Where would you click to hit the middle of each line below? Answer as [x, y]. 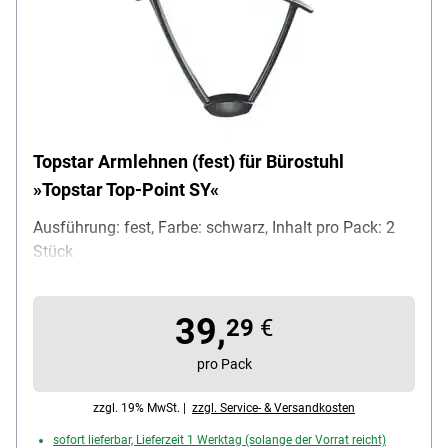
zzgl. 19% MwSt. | [142, 408]
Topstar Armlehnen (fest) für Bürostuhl [188, 162]
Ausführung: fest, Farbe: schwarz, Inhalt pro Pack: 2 [214, 228]
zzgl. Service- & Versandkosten [273, 408]
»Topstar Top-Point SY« [126, 190]
